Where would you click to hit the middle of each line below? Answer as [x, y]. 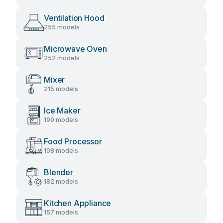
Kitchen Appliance [78, 203]
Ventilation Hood [74, 18]
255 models [62, 27]
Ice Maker [62, 111]
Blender [58, 172]
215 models [61, 89]
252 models [62, 58]
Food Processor [73, 141]
